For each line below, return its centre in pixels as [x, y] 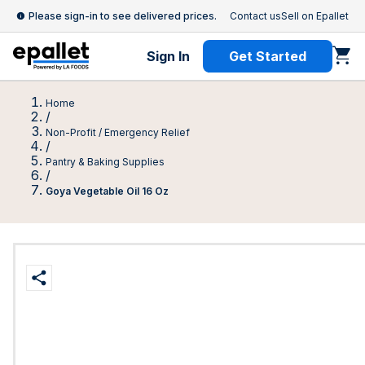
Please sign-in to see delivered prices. [123, 16]
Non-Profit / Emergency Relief [118, 132]
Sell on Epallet [315, 16]
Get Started [268, 56]
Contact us [255, 16]
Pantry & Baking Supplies [105, 162]
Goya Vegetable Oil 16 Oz [107, 191]
